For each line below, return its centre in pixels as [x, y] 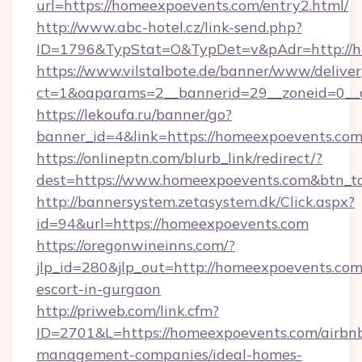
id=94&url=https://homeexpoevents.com [173, 223]
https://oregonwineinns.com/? [136, 245]
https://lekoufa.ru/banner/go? [134, 114]
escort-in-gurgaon [99, 289]
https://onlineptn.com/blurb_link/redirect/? [179, 158]
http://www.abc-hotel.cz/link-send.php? [169, 27]
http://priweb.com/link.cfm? [128, 311]
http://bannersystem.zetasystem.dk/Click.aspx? [196, 202]
